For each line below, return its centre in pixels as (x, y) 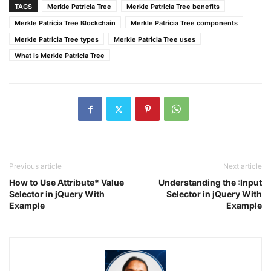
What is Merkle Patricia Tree (60, 56)
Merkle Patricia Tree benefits (173, 7)
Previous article (35, 166)
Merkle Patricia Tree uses (155, 39)
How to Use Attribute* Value (67, 182)
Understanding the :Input (210, 182)
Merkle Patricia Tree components (184, 23)
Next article (243, 166)
